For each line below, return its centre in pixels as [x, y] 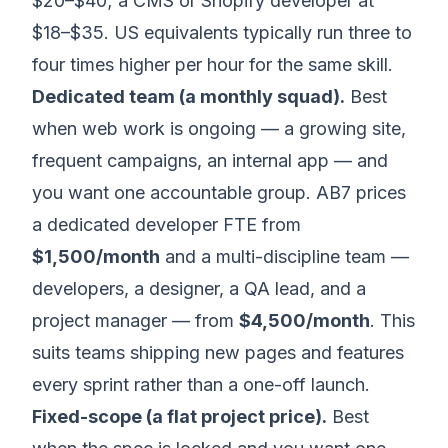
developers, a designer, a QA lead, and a [199, 289]
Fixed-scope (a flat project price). [179, 417]
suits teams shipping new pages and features [218, 353]
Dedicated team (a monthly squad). [188, 97]
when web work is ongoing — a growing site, [219, 129]
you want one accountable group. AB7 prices [219, 193]
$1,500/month [96, 257]
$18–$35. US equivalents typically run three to [222, 33]
